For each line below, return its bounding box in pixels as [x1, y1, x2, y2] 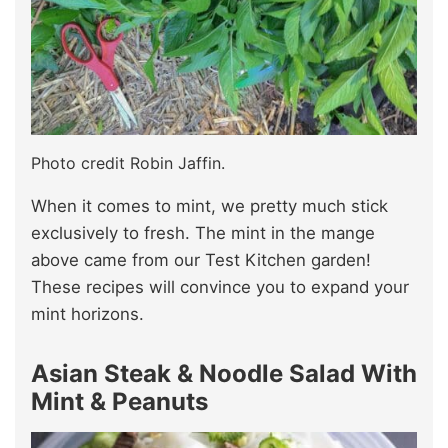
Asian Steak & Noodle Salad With [31, 358, 417, 388]
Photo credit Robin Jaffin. [31, 152, 225, 173]
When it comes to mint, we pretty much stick [31, 195, 388, 216]
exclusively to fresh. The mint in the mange [31, 222, 375, 243]
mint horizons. [31, 303, 144, 324]
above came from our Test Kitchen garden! [31, 249, 371, 270]
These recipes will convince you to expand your [31, 276, 409, 297]
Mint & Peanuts [31, 386, 208, 416]
